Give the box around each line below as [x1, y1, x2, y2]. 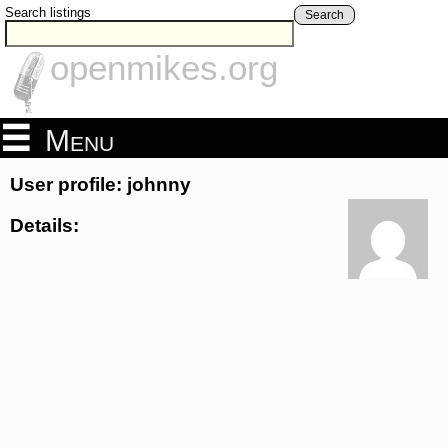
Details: [10, 214, 79, 236]
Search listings [5, 5, 91, 20]
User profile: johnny [10, 174, 191, 196]
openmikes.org [50, 48, 278, 88]
